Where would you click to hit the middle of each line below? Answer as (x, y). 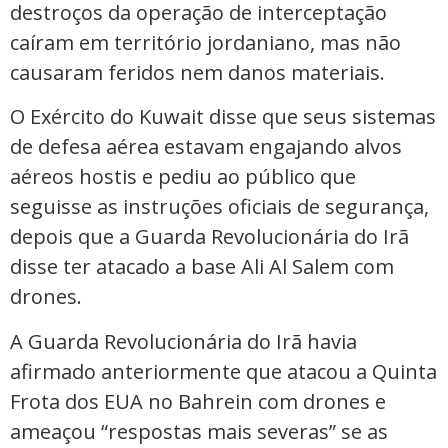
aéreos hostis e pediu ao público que (183, 177)
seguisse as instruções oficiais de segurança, (219, 207)
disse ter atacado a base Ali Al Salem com (202, 267)
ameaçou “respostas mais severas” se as (199, 431)
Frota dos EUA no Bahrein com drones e (198, 401)
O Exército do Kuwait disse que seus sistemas (223, 117)
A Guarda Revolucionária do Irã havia (183, 341)
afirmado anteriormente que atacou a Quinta (223, 371)
